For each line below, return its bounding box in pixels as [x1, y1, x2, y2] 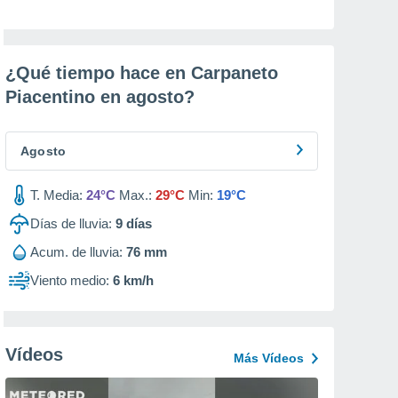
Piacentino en [5, 87, 126, 107]
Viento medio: [30, 273, 109, 288]
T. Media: [30, 187, 83, 203]
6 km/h [113, 273, 154, 288]
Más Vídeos [234, 351, 304, 365]
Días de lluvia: [30, 216, 112, 231]
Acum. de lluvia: [30, 244, 123, 259]
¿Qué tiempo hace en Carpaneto [5, 63, 278, 83]
